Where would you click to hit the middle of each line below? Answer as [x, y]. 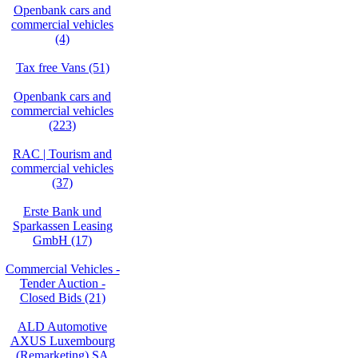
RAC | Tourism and [62, 154]
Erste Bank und [62, 211]
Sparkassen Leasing [62, 226]
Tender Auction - [62, 283]
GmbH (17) [62, 240]
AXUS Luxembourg [62, 341]
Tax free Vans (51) [62, 68]
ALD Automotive [62, 326]
